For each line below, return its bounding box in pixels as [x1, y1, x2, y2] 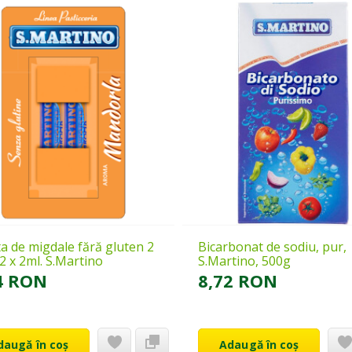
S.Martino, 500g [198, 251, 291, 269]
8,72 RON [198, 268, 278, 292]
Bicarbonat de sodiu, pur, [198, 237, 347, 255]
